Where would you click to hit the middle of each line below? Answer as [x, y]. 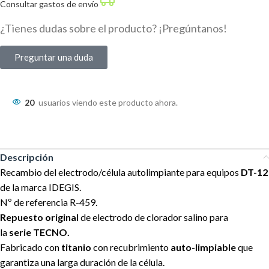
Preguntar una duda [54, 57]
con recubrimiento [131, 247]
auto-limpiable [203, 247]
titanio [76, 247]
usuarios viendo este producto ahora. [108, 102]
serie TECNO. [39, 232]
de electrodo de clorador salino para [153, 217]
